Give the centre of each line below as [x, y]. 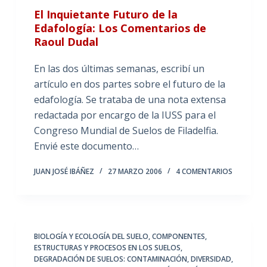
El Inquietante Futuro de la [105, 14]
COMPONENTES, [179, 236]
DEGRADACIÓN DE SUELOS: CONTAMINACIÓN [110, 259]
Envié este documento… [86, 146]
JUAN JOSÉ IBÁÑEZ [64, 171]
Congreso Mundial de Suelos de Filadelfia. [126, 130]
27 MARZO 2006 [135, 171]
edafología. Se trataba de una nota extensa [130, 99]
